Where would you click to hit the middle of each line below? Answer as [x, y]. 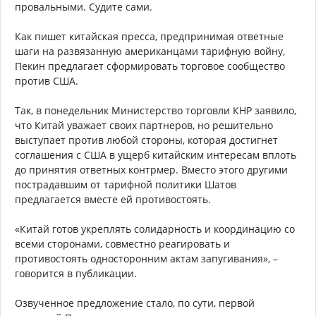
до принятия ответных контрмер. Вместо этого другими [151, 170]
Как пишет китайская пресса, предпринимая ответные [149, 37]
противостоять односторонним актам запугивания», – [146, 259]
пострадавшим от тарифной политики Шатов [126, 185]
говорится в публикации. [76, 274]
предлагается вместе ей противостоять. [113, 200]
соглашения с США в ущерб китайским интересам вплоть [156, 155]
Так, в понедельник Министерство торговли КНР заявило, [156, 111]
